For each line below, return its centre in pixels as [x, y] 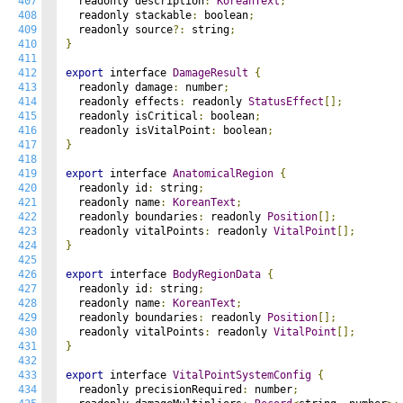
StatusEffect [286, 102]
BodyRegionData [217, 274]
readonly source [119, 30]
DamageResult [210, 73]
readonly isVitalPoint [138, 130]
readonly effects [122, 102]
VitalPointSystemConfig [242, 375]
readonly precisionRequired [154, 390]
